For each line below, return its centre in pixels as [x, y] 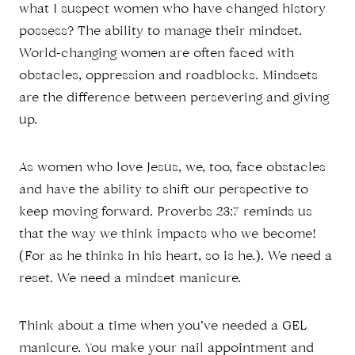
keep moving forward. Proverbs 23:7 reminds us [166, 213]
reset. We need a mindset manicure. [130, 279]
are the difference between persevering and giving [174, 99]
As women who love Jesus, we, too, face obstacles [172, 168]
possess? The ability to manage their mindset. [160, 32]
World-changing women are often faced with [157, 54]
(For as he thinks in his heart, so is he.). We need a [176, 257]
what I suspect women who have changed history [172, 10]
